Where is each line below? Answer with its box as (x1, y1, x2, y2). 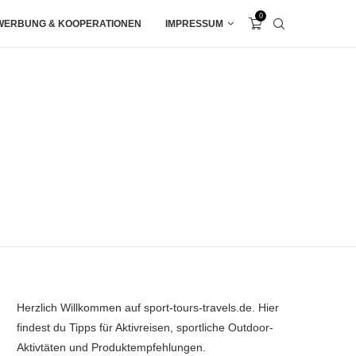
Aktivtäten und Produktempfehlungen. (17, 340, 206, 354)
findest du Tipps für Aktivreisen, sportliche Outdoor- (17, 320, 273, 334)
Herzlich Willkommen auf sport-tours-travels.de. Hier (17, 300, 279, 314)
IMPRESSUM (165, 18, 223, 29)
